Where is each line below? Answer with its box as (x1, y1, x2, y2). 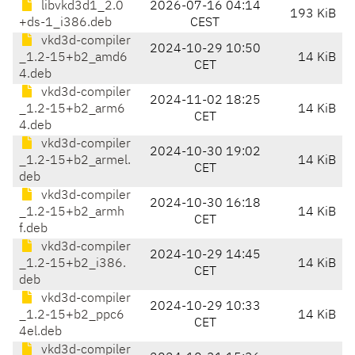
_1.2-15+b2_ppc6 (19, 309, 124, 323)
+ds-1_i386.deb (19, 17, 112, 30)
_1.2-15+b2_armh (19, 206, 124, 219)
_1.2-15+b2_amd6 (19, 52, 128, 65)
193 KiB (290, 8, 336, 21)
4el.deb (19, 326, 62, 339)
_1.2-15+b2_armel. (19, 155, 131, 168)
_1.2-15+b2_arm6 (19, 103, 125, 116)
